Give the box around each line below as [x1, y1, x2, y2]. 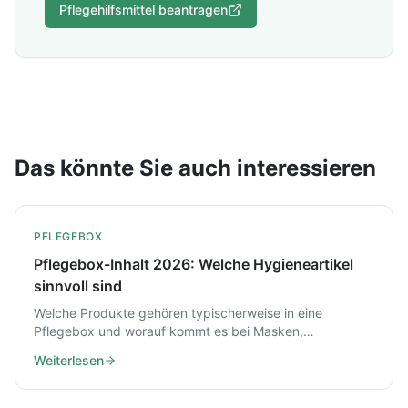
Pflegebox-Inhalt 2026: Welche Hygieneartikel [34, 255, 353, 273]
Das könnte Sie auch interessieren [15, 155, 376, 181]
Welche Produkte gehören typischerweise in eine [34, 305, 322, 321]
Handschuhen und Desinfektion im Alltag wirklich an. [34, 342, 344, 357]
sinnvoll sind [34, 277, 122, 295]
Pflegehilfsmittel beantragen [59, 2, 228, 17]
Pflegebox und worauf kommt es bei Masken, [34, 323, 303, 339]
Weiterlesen [34, 352, 104, 368]
